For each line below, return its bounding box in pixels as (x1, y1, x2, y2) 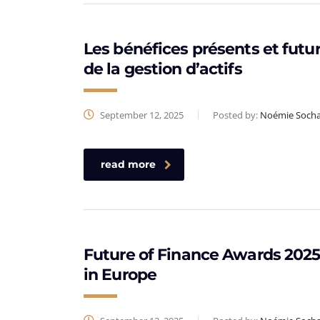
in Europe (84, 265, 157, 284)
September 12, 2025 (98, 109, 184, 121)
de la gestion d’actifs (84, 59, 242, 79)
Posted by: (213, 109, 260, 121)
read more (101, 158, 156, 171)
